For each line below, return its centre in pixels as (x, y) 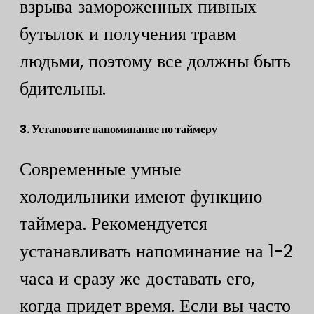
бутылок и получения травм (128, 34)
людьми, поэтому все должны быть (155, 61)
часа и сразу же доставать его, (137, 279)
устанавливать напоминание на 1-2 (156, 251)
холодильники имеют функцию (141, 197)
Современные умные (101, 169)
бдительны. (63, 89)
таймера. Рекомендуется (114, 224)
